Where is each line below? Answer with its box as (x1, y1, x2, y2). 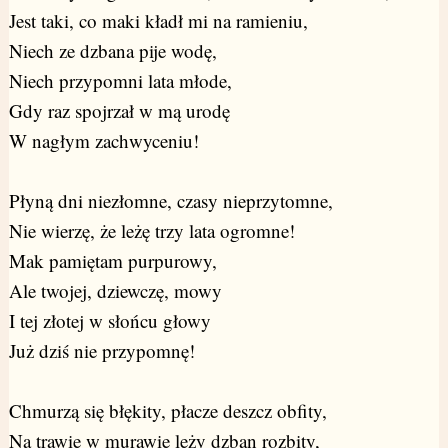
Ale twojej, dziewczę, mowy (8, 277, 222, 303)
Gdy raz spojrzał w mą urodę (8, 97, 230, 123)
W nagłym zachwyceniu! (8, 127, 199, 153)
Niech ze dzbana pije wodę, (8, 37, 217, 63)
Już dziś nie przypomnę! (8, 337, 195, 363)
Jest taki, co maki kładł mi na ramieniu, (8, 7, 308, 33)
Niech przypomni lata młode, (8, 67, 232, 93)
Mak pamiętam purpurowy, (8, 247, 217, 273)
